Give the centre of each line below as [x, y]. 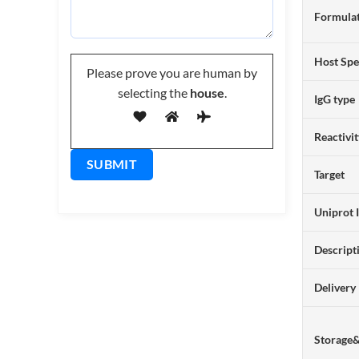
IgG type [335, 99]
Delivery [335, 287]
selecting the [152, 93]
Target [330, 174]
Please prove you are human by [172, 73]
